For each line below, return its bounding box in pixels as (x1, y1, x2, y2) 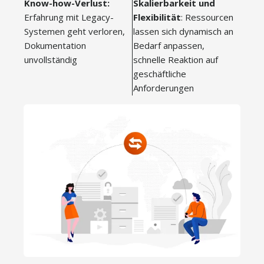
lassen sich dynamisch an (133, 25, 233, 37)
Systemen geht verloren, (24, 25, 125, 37)
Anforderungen (133, 82, 194, 94)
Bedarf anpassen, (133, 39, 204, 51)
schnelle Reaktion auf (133, 54, 218, 65)
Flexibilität (133, 11, 181, 23)
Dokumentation (24, 39, 86, 51)
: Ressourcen (181, 11, 233, 23)
